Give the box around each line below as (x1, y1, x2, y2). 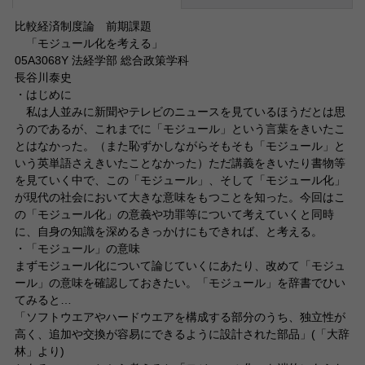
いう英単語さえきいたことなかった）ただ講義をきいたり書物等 (15, 156, 345, 169)
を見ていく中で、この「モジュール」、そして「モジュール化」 (15, 174, 345, 187)
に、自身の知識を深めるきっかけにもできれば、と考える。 (15, 225, 323, 238)
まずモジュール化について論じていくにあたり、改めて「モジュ (15, 259, 345, 272)
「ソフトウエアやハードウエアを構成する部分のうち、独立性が (15, 310, 345, 323)
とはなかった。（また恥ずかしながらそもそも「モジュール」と (15, 139, 345, 152)
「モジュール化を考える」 (15, 37, 163, 50)
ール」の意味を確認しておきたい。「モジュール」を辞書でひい (15, 276, 345, 289)
